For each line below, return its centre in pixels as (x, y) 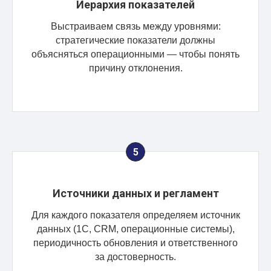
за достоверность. (135, 256)
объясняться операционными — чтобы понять (135, 54)
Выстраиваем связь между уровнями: (135, 26)
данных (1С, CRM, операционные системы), (135, 229)
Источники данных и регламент (135, 193)
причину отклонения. (135, 68)
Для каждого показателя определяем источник (135, 215)
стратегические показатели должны (135, 40)
